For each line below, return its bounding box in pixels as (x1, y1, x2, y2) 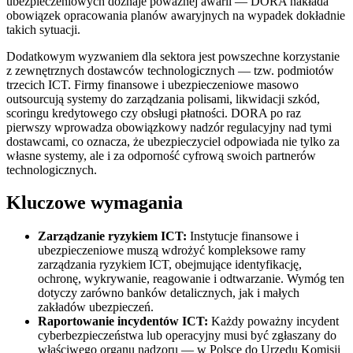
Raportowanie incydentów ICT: (38, 314, 208, 329)
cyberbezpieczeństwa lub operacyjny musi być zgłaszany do (38, 329, 336, 343)
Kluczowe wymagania (6, 192, 183, 214)
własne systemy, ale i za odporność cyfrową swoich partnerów (6, 148, 316, 162)
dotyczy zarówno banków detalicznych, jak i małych (38, 286, 299, 300)
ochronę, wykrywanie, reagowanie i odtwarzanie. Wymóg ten (38, 272, 344, 286)
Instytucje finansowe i (187, 229, 299, 243)
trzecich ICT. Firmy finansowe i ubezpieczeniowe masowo (6, 77, 299, 91)
